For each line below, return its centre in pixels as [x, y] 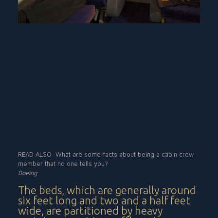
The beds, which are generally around [107, 190]
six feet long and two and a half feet [104, 200]
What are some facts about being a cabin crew [125, 154]
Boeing [28, 173]
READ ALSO [35, 154]
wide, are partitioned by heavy [91, 210]
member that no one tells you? [63, 163]
